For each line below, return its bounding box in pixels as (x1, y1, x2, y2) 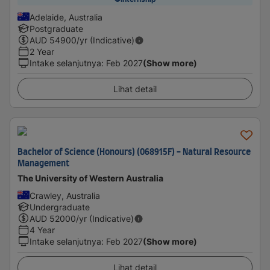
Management (17, 160, 69, 168)
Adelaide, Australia (30, 12, 102, 22)
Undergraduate (30, 202, 90, 212)
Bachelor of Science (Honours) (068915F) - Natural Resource (17, 148, 251, 157)
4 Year (30, 225, 55, 235)
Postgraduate (30, 24, 83, 34)
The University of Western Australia (17, 173, 163, 183)
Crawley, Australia (30, 190, 100, 201)
